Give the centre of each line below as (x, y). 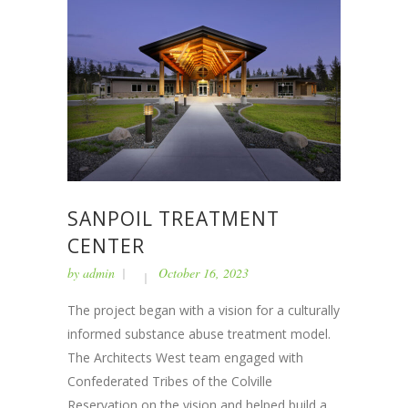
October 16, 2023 (204, 272)
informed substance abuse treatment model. (199, 333)
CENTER (106, 245)
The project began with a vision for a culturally (204, 310)
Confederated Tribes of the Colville (170, 381)
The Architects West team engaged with (185, 357)
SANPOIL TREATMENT (173, 218)
